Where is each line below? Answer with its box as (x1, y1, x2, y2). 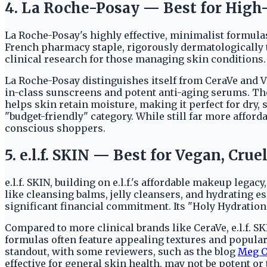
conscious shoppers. (5, 122, 105, 135)
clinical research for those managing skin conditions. (5, 53, 266, 66)
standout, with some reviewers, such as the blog (5, 245, 238, 257)
